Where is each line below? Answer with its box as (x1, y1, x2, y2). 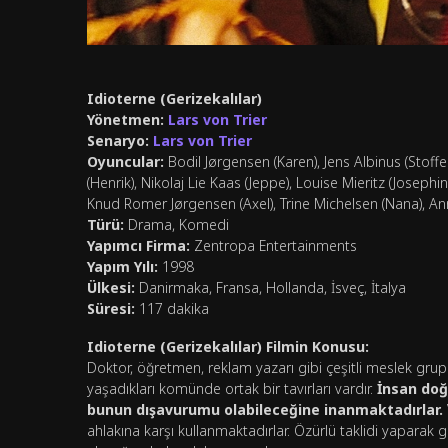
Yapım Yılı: (87, 257, 158, 277)
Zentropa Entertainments (190, 236, 357, 256)
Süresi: (87, 299, 135, 319)
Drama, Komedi (124, 215, 229, 235)
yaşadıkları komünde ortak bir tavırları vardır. (87, 379, 373, 399)
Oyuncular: (87, 152, 164, 172)
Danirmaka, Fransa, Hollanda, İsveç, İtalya (135, 278, 406, 298)
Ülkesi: (87, 278, 135, 298)
